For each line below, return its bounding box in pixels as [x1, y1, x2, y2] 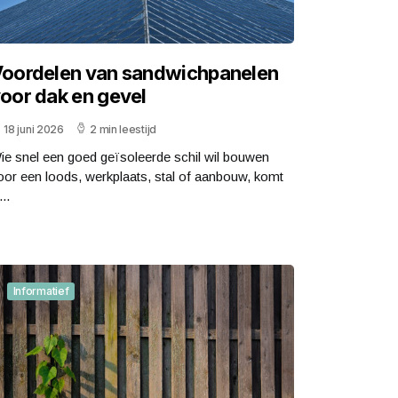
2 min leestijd [90, 122, 156, 136]
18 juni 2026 [4, 122, 64, 136]
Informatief [12, 283, 69, 298]
